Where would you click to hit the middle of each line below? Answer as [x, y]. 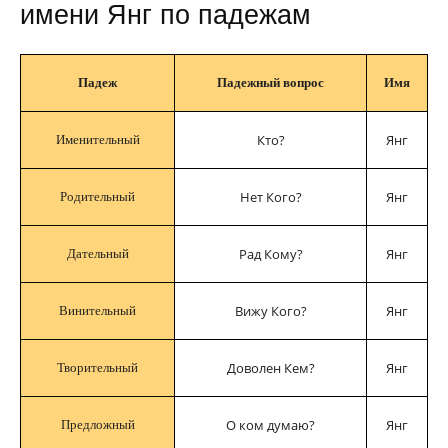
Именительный [97, 139]
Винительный [97, 310]
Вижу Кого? [270, 311]
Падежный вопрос [270, 82]
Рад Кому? [270, 254]
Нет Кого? [270, 197]
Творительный [97, 367]
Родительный [97, 196]
